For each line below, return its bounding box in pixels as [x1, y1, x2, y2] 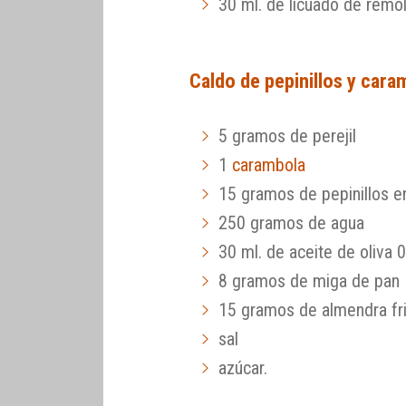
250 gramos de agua [218, 211, 365, 234]
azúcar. [218, 356, 268, 379]
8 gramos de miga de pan [218, 269, 401, 292]
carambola [232, 153, 306, 176]
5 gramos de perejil [218, 124, 357, 147]
